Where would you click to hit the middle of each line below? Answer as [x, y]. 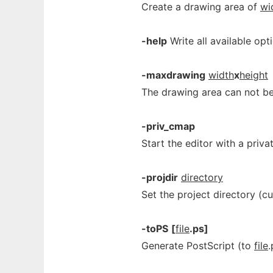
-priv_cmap [168, 126]
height [254, 75]
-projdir [160, 177]
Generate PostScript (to [198, 246]
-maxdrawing [173, 75]
